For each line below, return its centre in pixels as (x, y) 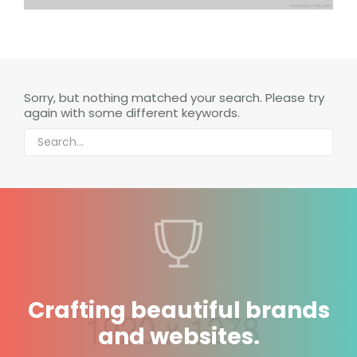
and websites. (178, 337)
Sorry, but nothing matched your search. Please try (174, 98)
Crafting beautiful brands (178, 310)
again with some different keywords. (132, 113)
